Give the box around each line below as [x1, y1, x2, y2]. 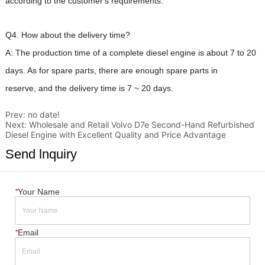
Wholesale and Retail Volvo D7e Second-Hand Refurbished [28, 119, 254, 130]
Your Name [18, 186, 60, 196]
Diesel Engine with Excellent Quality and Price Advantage [5, 129, 226, 140]
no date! [27, 109, 60, 119]
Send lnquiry [5, 146, 77, 161]
